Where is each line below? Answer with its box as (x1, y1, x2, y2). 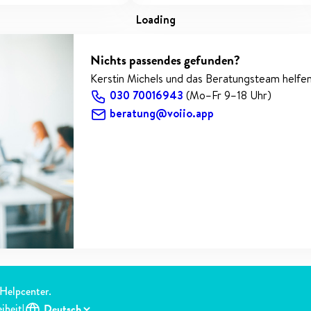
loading (141, 11, 176, 27)
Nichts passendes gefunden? (90, 49, 241, 70)
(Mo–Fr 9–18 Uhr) (186, 87, 272, 103)
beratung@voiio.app (110, 106, 215, 121)
